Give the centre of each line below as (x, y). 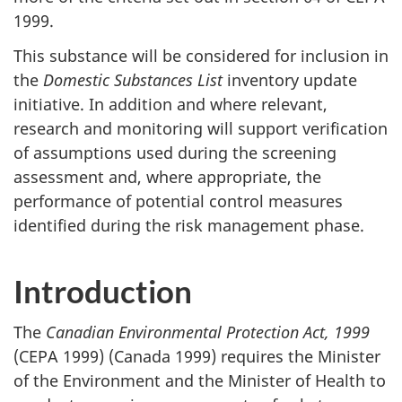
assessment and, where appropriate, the (167, 176)
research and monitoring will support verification (201, 128)
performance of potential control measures (178, 201)
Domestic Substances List (133, 79)
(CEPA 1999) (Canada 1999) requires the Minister (197, 356)
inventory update (290, 79)
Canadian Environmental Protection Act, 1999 (208, 332)
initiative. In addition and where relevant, (170, 104)
